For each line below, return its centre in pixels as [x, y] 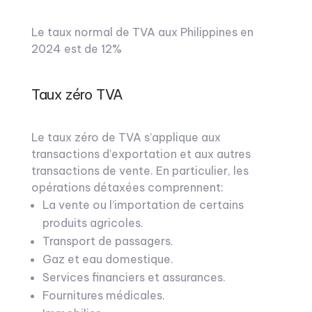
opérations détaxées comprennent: [127, 187]
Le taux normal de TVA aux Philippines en [142, 32]
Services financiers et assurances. [134, 277]
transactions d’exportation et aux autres [141, 154]
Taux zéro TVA [77, 94]
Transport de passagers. [108, 241]
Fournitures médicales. [103, 295]
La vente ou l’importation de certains [143, 205]
